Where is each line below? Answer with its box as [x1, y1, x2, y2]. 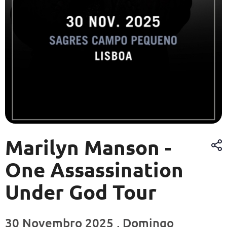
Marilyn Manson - [5, 134, 172, 161]
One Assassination [5, 156, 183, 183]
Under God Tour [5, 178, 157, 205]
